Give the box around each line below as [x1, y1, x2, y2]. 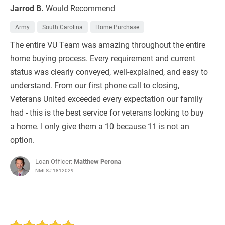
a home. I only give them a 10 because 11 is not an [10, 121, 189, 132]
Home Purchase [95, 23, 139, 31]
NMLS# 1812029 [35, 167, 74, 174]
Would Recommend [46, 3, 115, 14]
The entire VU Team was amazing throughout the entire [10, 39, 205, 50]
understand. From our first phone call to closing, [10, 80, 179, 91]
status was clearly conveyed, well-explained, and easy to [10, 66, 208, 77]
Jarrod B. [10, 3, 44, 14]
